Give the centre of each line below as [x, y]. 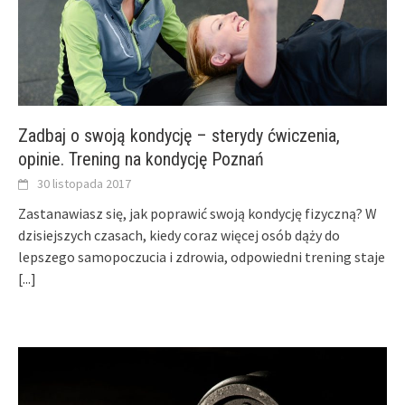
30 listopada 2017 [84, 184]
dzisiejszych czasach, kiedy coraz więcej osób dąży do [179, 235]
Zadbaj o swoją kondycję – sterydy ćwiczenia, [179, 136]
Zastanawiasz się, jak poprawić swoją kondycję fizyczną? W [198, 214]
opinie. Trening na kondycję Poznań [141, 160]
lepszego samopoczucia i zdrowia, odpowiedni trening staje [202, 257]
